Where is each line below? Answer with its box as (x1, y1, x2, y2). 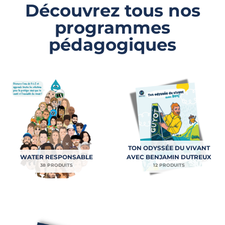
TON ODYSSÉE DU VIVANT (128, 144, 210, 152)
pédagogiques (49, 34, 176, 56)
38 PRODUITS (40, 162, 73, 168)
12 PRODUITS (153, 162, 185, 168)
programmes (55, 17, 170, 39)
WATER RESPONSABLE (20, 153, 93, 161)
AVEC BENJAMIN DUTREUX (126, 153, 211, 161)
